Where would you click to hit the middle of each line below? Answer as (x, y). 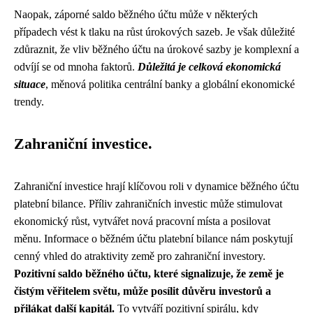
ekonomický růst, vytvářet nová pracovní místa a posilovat (142, 221)
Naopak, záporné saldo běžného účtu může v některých (136, 14)
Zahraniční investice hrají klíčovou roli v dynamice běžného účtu (156, 186)
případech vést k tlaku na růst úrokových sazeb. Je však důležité (154, 32)
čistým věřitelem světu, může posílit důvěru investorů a (143, 291)
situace (30, 84)
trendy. (29, 102)
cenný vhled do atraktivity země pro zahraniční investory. (140, 256)
